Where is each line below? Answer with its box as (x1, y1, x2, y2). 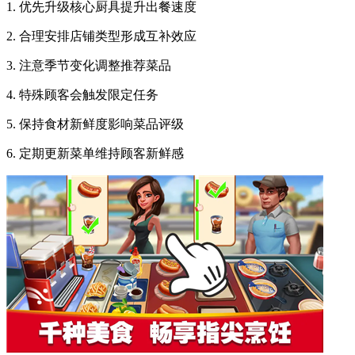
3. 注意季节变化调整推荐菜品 (6, 58, 171, 72)
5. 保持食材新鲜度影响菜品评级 (6, 116, 184, 131)
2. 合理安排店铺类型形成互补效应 (6, 29, 197, 43)
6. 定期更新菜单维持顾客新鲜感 (6, 146, 184, 160)
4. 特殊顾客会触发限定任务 (6, 87, 158, 101)
